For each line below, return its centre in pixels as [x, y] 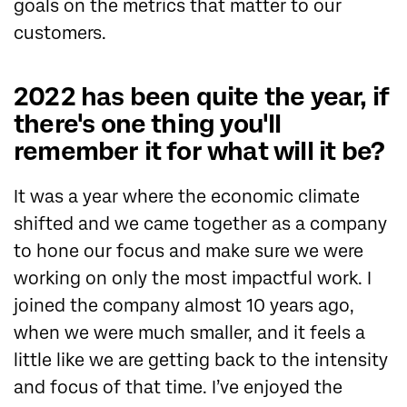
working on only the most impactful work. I [193, 279]
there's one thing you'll [148, 124]
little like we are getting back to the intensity [201, 361]
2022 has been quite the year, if [202, 97]
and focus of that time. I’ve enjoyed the [178, 388]
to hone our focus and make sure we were [189, 252]
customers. [60, 34]
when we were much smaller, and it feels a [189, 333]
